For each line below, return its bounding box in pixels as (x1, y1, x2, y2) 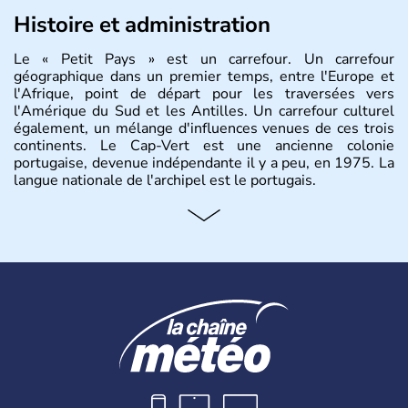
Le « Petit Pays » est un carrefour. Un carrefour (14, 49, 394, 69)
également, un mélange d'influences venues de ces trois (14, 118, 394, 138)
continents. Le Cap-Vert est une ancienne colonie (14, 136, 394, 156)
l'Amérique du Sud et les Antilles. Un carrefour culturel (14, 101, 394, 121)
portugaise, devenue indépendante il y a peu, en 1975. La (14, 153, 394, 173)
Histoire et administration (14, 10, 270, 39)
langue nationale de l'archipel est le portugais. (14, 170, 316, 190)
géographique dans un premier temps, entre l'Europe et (14, 66, 394, 87)
